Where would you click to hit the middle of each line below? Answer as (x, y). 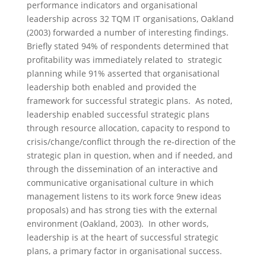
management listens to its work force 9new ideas (124, 196)
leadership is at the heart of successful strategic (122, 237)
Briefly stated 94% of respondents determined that (127, 46)
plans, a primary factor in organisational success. (124, 251)
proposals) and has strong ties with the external (122, 210)
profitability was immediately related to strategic (124, 60)
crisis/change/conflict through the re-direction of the (131, 142)
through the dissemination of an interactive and (122, 169)
